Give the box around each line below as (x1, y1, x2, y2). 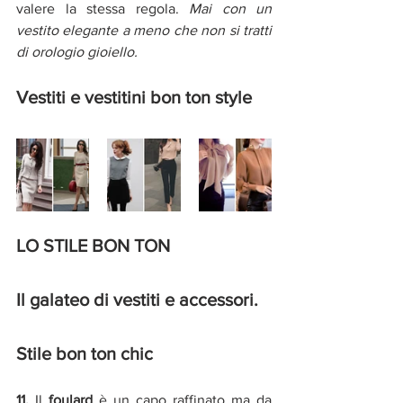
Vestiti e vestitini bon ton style (16, 87, 252, 108)
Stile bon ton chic (16, 344, 157, 364)
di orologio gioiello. (16, 44, 138, 60)
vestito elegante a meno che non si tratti (16, 22, 272, 39)
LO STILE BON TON (16, 236, 175, 256)
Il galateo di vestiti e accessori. (16, 290, 263, 310)
